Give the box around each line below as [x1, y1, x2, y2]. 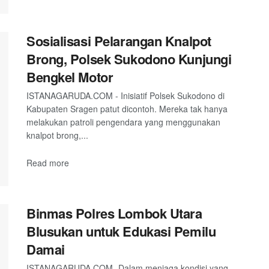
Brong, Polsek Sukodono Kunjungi [26, 49, 232, 68]
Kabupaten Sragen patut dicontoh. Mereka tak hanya [26, 102, 228, 115]
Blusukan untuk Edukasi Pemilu [26, 222, 216, 241]
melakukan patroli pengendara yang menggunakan [26, 115, 220, 128]
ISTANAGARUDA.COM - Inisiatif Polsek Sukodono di [26, 89, 225, 101]
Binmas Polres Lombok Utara [26, 204, 202, 223]
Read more [26, 157, 69, 169]
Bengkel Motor [26, 67, 113, 86]
